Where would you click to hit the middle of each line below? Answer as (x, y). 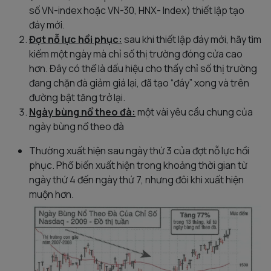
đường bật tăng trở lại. (77, 98)
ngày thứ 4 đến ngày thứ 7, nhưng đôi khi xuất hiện (136, 180)
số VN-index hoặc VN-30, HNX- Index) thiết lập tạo (137, 11)
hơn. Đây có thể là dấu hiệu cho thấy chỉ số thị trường (143, 69)
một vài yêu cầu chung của (194, 112)
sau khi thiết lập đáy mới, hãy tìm (192, 40)
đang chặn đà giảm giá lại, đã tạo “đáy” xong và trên (139, 83)
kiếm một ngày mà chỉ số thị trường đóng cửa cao (136, 54)
